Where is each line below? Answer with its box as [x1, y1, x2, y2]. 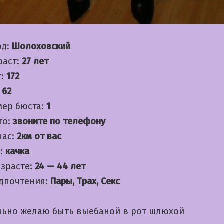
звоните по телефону [13, 116, 105, 127]
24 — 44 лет [35, 161, 85, 172]
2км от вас [17, 131, 61, 142]
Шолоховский [12, 41, 70, 52]
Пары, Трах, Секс [50, 176, 120, 187]
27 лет [22, 56, 48, 67]
